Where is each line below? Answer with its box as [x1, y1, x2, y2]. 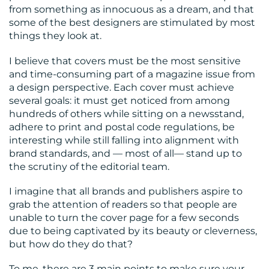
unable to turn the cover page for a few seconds [9, 211, 239, 223]
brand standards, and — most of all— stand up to [9, 147, 242, 159]
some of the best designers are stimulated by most [9, 17, 255, 29]
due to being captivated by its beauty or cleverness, [9, 225, 257, 237]
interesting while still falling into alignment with [9, 134, 239, 146]
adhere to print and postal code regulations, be [9, 121, 235, 133]
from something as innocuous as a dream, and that [9, 4, 254, 16]
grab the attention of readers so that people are [9, 198, 237, 210]
